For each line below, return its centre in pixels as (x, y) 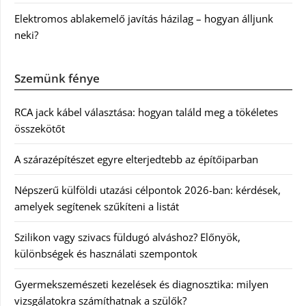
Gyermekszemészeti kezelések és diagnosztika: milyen (141, 284)
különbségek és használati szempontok (106, 253)
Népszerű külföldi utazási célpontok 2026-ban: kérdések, (148, 190)
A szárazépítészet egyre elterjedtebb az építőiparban (136, 159)
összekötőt (40, 128)
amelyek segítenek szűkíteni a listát (97, 206)
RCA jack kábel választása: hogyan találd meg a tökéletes (146, 112)
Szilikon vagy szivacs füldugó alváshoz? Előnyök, (127, 237)
